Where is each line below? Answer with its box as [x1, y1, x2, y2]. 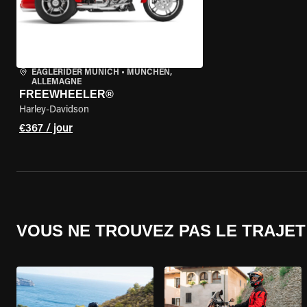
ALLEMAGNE [32, 78, 82, 86]
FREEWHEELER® [19, 88, 114, 100]
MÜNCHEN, [127, 69, 172, 77]
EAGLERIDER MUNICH [32, 69, 119, 77]
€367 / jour [19, 123, 73, 134]
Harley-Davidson [19, 106, 89, 115]
